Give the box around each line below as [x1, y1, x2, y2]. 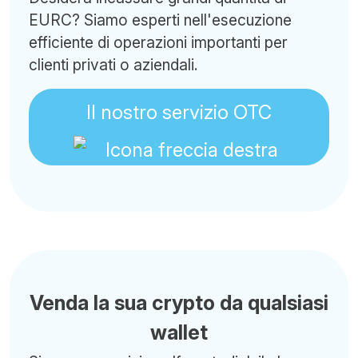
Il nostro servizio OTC [86, 101, 272, 124]
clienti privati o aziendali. [29, 55, 198, 74]
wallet [150, 320, 208, 344]
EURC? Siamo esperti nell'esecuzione [29, 10, 292, 30]
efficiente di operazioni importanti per [29, 33, 288, 52]
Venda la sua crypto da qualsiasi [30, 291, 328, 315]
